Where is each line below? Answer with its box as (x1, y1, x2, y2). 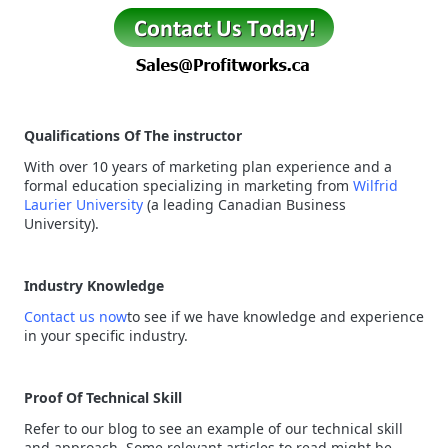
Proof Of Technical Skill (24, 388, 182, 407)
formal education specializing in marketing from (24, 176, 353, 195)
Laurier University (24, 195, 143, 214)
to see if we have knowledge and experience (127, 307, 424, 326)
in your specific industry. (24, 326, 188, 345)
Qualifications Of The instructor (24, 126, 242, 145)
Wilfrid (353, 176, 398, 195)
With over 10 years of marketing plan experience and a (24, 157, 392, 176)
